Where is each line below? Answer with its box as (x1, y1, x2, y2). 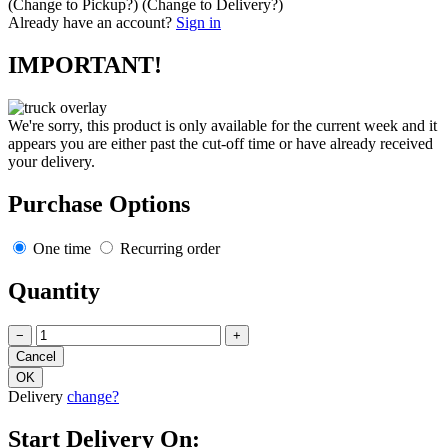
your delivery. (8, 153, 95, 171)
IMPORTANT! (8, 52, 162, 79)
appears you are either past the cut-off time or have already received (8, 135, 433, 153)
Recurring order (116, 240, 220, 258)
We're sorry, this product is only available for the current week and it (8, 117, 437, 135)
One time (29, 240, 95, 258)
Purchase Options (8, 191, 190, 218)
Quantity (8, 278, 100, 304)
